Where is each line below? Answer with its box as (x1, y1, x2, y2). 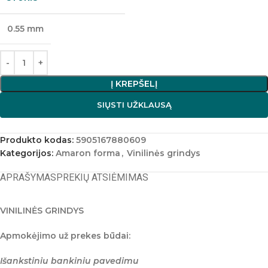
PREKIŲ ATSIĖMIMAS (56, 172, 148, 183)
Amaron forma (56, 148, 120, 159)
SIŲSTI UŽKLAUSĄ (96, 100, 172, 109)
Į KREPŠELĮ (111, 78, 157, 89)
